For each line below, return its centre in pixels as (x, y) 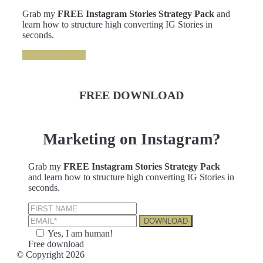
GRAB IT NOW (54, 55)
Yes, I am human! (80, 233)
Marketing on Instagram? (131, 139)
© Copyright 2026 (50, 254)
